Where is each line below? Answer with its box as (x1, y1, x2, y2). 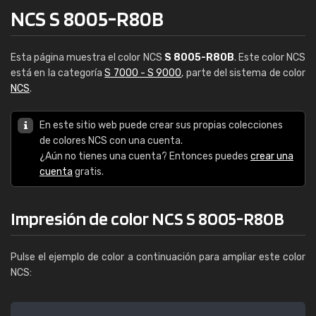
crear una (250, 150, 293, 162)
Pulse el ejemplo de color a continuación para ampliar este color (11, 251, 305, 263)
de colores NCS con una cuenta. (39, 135, 183, 147)
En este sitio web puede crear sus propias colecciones (39, 119, 283, 131)
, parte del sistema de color (181, 67, 306, 79)
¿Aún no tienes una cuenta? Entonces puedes (39, 150, 250, 162)
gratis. (73, 166, 104, 178)
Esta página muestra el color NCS (11, 51, 164, 63)
